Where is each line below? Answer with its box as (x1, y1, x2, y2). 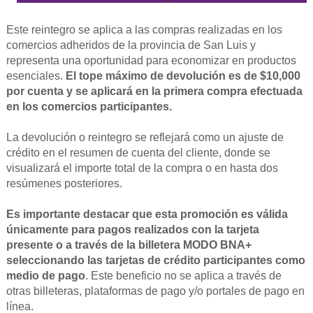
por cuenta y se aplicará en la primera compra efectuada (6, 85, 303, 98)
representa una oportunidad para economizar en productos (6, 54, 296, 67)
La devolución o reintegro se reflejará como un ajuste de (6, 131, 284, 144)
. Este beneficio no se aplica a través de (85, 270, 282, 282)
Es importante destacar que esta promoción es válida (6, 208, 288, 221)
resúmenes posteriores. (6, 177, 122, 190)
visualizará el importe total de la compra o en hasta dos (6, 162, 278, 175)
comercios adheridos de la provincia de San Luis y (6, 39, 256, 52)
